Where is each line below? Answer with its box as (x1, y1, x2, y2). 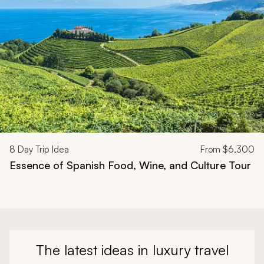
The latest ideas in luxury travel (35, 240, 229, 259)
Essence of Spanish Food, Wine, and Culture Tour (9, 158, 251, 171)
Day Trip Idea (15, 143, 69, 155)
